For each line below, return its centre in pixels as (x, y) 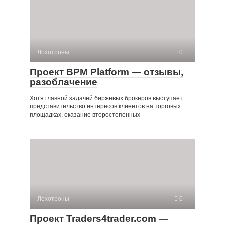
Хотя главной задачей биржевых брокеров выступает (106, 98)
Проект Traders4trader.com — (99, 218)
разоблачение (64, 82)
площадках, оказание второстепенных (85, 114)
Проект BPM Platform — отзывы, (106, 72)
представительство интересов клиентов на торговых (105, 106)
